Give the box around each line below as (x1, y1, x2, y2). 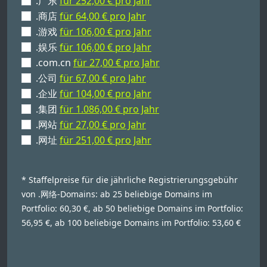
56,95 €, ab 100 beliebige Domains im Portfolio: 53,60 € (21, 217, 241, 228)
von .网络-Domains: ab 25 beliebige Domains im (21, 188, 212, 200)
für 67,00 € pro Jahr (60, 72, 146, 85)
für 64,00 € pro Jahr (60, 10, 146, 23)
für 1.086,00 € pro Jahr (60, 103, 159, 116)
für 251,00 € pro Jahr (60, 133, 151, 147)
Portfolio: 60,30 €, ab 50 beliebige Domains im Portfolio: (21, 203, 243, 214)
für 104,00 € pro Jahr (60, 87, 151, 100)
